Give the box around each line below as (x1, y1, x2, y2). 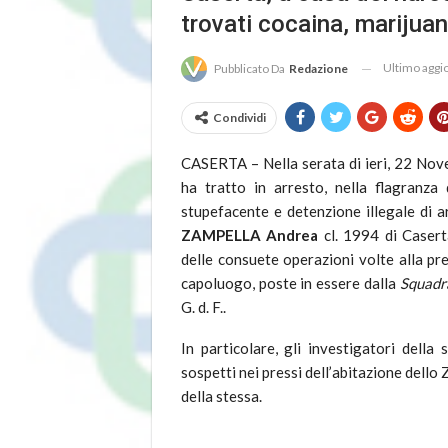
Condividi (213, 110, 266, 126)
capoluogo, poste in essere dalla (181, 274, 400, 293)
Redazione (289, 61, 348, 77)
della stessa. (181, 387, 262, 406)
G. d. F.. (181, 298, 226, 317)
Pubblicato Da (214, 61, 287, 77)
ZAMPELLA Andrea (181, 226, 324, 245)
